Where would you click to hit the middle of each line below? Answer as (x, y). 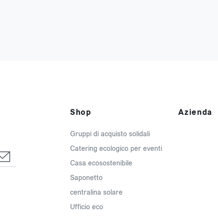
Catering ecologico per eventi (116, 149)
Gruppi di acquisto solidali (110, 134)
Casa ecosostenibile (101, 163)
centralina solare (96, 193)
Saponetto (86, 178)
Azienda (195, 112)
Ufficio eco (87, 207)
